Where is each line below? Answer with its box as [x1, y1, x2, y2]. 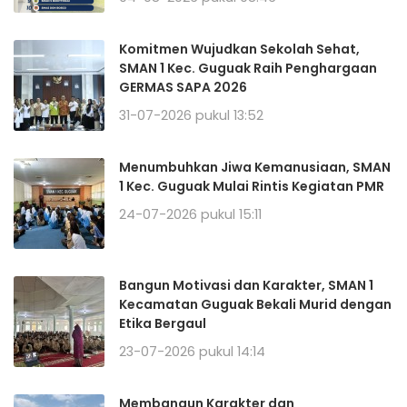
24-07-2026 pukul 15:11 [119, 204, 262, 223]
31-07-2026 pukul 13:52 [119, 105, 263, 124]
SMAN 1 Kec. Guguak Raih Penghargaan [119, 58, 377, 77]
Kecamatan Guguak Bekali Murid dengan [119, 294, 392, 313]
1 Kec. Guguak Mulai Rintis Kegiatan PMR [119, 176, 384, 195]
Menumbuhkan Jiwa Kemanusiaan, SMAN [119, 157, 391, 176]
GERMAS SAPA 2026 [119, 77, 247, 96]
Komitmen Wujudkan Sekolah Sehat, [119, 39, 360, 58]
